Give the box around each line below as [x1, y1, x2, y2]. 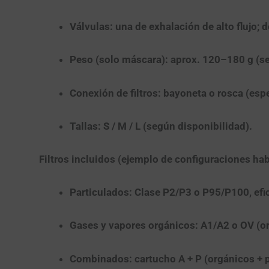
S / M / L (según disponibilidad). [100, 119, 252, 132]
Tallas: [69, 119, 101, 132]
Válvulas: [69, 20, 113, 33]
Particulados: [69, 186, 132, 199]
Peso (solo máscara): [69, 53, 168, 66]
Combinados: [69, 252, 132, 265]
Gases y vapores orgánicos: [69, 219, 198, 232]
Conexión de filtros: [69, 86, 161, 99]
